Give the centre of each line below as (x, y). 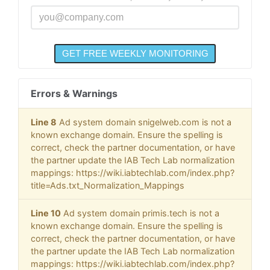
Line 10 (46, 213)
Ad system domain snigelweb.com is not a (144, 122)
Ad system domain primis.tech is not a (140, 213)
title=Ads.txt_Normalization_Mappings (108, 186)
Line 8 (44, 122)
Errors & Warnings (74, 94)
